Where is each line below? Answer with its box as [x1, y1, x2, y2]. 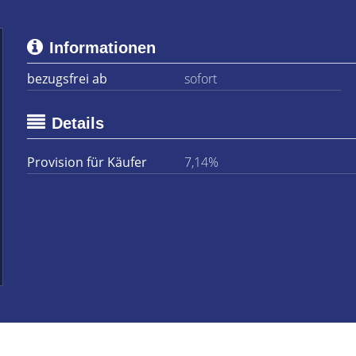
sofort [184, 70, 217, 87]
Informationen [49, 39, 156, 56]
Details [52, 114, 104, 132]
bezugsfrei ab [27, 70, 107, 87]
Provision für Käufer [27, 153, 147, 171]
